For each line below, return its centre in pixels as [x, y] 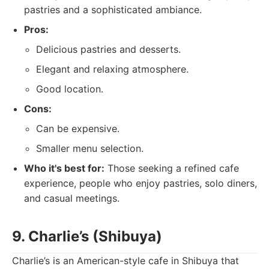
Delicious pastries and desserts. [108, 49]
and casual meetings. [72, 198]
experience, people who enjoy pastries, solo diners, [141, 183]
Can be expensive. [78, 128]
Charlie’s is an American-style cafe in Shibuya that [125, 261]
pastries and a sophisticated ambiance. [113, 10]
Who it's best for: [64, 168]
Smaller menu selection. [90, 148]
